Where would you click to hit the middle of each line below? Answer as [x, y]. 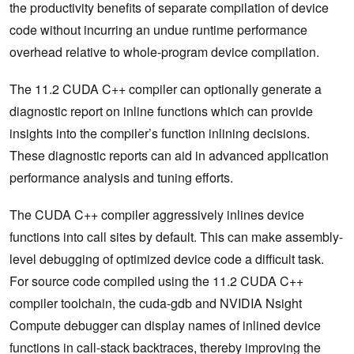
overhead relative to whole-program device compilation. [164, 52]
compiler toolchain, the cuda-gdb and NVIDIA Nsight [156, 303]
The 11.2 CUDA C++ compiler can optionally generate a [166, 89]
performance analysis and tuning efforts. [121, 178]
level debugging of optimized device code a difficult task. [167, 259]
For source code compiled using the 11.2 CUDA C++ [156, 281]
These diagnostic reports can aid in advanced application [169, 156]
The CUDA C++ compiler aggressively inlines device [157, 215]
